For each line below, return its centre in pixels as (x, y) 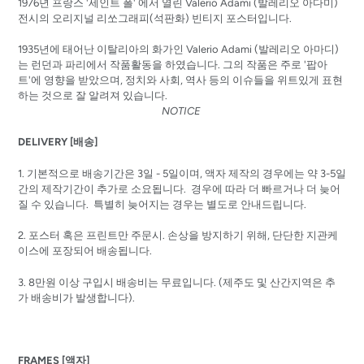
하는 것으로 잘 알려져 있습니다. (96, 95)
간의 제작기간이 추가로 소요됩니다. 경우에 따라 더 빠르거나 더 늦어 (179, 188)
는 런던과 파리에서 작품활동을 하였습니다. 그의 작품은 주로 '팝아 (173, 64)
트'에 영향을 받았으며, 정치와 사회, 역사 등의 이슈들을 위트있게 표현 (180, 80)
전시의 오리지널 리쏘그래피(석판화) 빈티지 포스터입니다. (156, 18)
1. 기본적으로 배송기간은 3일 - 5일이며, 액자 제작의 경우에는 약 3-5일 (182, 173)
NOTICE (182, 110)
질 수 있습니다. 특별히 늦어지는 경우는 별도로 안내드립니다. (163, 204)
